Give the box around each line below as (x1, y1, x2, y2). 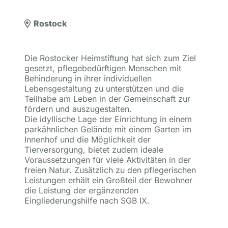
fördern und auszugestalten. (24, 104, 132, 114)
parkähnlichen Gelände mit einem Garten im (24, 124, 191, 134)
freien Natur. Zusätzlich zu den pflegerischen (24, 165, 196, 175)
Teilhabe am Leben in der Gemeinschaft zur (24, 94, 190, 104)
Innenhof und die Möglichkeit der (24, 134, 151, 145)
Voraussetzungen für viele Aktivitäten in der (24, 155, 191, 165)
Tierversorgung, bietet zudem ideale (24, 145, 163, 155)
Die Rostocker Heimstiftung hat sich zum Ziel (24, 53, 196, 63)
